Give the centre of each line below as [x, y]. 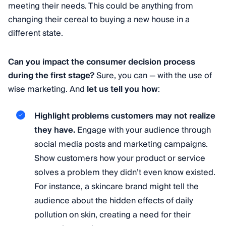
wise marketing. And [47, 89]
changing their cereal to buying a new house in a [99, 19]
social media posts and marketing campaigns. [121, 144]
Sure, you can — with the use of [153, 75]
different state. [36, 33]
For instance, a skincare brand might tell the [117, 186]
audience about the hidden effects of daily [114, 201]
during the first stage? [51, 75]
